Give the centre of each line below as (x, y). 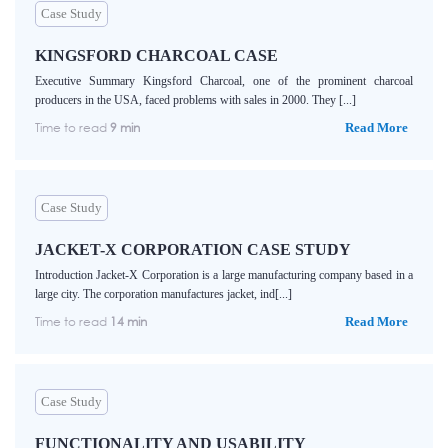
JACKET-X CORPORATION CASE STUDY (193, 250)
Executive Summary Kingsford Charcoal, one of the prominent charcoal (224, 81)
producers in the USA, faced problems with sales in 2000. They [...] (195, 100)
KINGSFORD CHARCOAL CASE (156, 56)
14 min (128, 322)
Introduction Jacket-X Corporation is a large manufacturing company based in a (224, 275)
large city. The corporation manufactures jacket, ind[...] (163, 294)
